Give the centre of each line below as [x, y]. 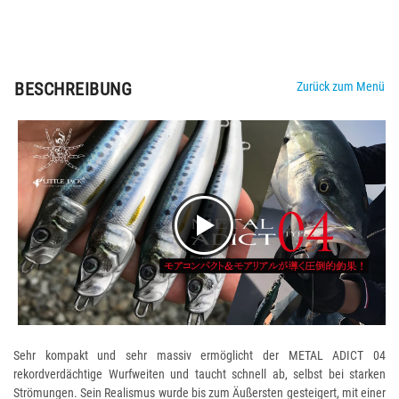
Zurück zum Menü [340, 86]
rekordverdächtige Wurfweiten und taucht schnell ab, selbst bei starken [199, 375]
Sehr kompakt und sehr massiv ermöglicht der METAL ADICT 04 [199, 356]
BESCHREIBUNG [73, 89]
